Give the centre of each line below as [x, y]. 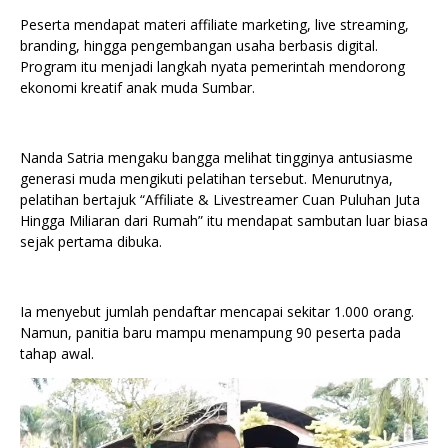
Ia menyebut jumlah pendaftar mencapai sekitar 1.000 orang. [217, 312]
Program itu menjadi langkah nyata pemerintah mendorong [212, 67]
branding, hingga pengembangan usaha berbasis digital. [199, 46]
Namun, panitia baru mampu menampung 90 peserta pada [210, 333]
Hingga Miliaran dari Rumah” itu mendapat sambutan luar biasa [224, 221]
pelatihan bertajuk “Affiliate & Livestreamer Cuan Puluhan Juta [220, 200]
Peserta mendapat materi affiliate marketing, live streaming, [214, 25]
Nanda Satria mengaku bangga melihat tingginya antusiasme [216, 158]
